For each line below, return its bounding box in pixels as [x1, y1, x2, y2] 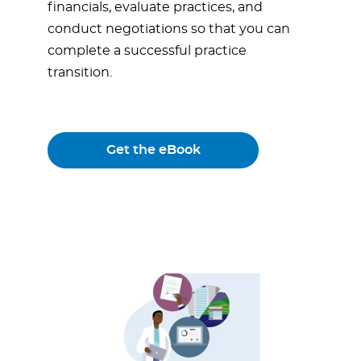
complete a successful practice [48, 44, 247, 58]
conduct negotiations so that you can [48, 23, 290, 36]
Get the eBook [106, 143, 201, 157]
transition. [48, 66, 112, 80]
